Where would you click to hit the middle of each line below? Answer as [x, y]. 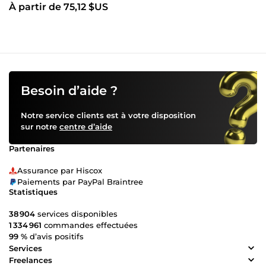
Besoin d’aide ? [69, 91]
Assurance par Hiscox [60, 171]
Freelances [31, 260]
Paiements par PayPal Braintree [80, 182]
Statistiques [33, 192]
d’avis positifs [56, 237]
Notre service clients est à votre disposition [108, 115]
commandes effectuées [90, 225]
